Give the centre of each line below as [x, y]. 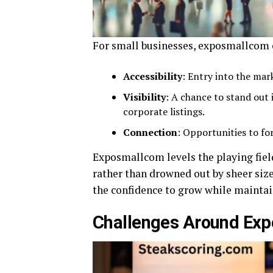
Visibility [144, 97]
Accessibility [153, 76]
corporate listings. [164, 111]
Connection [150, 132]
